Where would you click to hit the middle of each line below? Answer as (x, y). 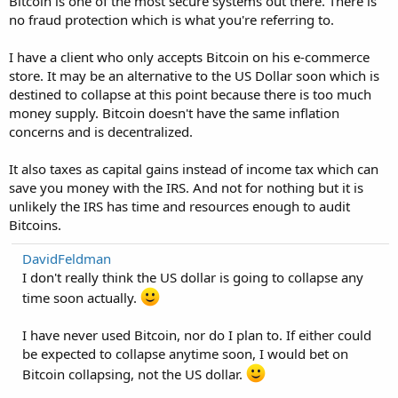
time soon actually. (81, 298)
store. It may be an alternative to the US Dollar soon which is (194, 76)
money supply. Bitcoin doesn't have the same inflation (174, 113)
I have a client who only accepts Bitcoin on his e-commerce (189, 57)
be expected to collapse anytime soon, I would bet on (185, 354)
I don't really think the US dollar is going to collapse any (193, 277)
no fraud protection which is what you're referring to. (171, 20)
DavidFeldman (67, 259)
